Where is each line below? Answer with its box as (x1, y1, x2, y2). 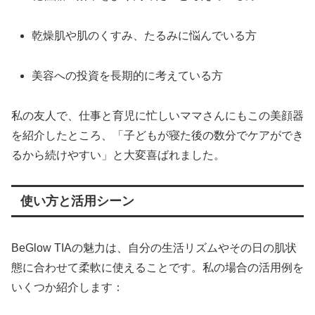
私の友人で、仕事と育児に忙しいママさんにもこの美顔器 (11, 109, 304, 122)
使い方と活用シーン (20, 194, 134, 209)
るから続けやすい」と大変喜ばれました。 (11, 148, 225, 161)
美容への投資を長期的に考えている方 (32, 69, 224, 82)
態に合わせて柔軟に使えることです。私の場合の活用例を (11, 261, 304, 274)
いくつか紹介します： (11, 281, 124, 293)
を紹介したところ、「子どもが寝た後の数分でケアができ (11, 129, 304, 141)
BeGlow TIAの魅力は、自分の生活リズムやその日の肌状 (11, 241, 297, 254)
